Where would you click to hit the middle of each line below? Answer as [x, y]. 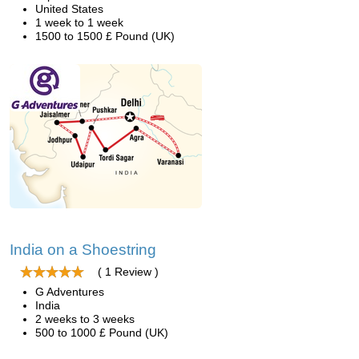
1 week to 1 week [79, 22]
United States [69, 9]
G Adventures [70, 292]
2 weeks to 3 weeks [85, 319]
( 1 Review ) [128, 272]
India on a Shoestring [83, 250]
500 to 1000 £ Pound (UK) [102, 333]
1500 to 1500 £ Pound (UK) [105, 36]
